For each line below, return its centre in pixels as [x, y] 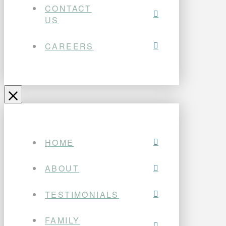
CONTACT [68, 9]
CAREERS [69, 46]
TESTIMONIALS [82, 194]
